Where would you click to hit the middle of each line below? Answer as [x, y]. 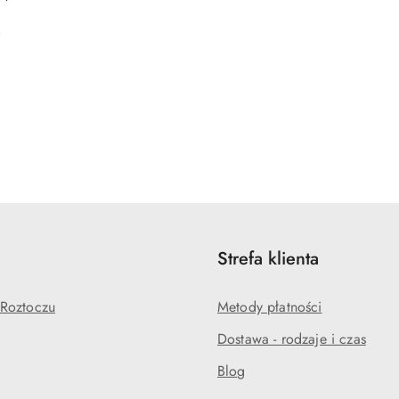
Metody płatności [270, 307]
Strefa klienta [268, 259]
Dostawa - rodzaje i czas [292, 339]
